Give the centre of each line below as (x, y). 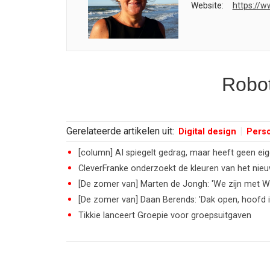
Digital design (207, 132)
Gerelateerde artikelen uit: (121, 131)
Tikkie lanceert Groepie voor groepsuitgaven (165, 215)
